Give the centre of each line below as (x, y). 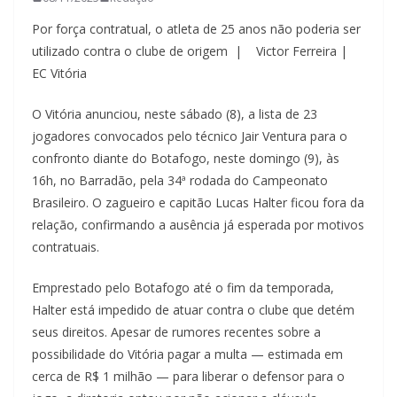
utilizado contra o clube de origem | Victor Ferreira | (190, 51)
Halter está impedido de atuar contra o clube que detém (193, 309)
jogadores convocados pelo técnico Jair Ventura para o (190, 136)
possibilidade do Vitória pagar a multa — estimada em (187, 354)
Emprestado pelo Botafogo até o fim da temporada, (183, 287)
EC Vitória (59, 73)
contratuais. (66, 246)
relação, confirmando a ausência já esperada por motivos (198, 224)
